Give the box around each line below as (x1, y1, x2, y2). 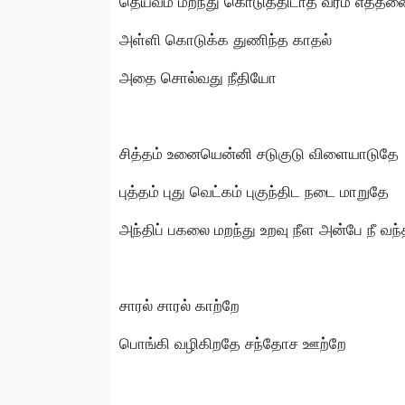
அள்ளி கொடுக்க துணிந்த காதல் (119, 30, 332, 49)
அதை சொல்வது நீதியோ (119, 68, 277, 87)
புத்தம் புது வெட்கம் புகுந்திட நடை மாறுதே (119, 182, 389, 201)
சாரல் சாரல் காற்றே (119, 296, 240, 315)
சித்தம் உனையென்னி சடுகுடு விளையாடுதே (119, 144, 399, 163)
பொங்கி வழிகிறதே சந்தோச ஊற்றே (119, 334, 346, 353)
